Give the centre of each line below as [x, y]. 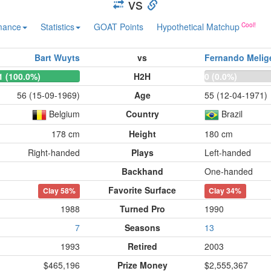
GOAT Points [119, 27]
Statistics [57, 27]
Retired [142, 246]
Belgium [64, 114]
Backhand [142, 171]
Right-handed [54, 152]
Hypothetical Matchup [198, 27]
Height [142, 134]
